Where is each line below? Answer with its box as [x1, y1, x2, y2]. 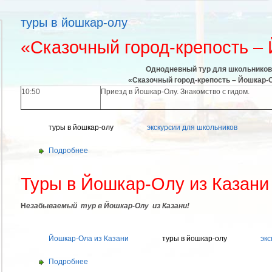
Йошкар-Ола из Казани [49, 234, 129, 243]
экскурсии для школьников [147, 123, 237, 132]
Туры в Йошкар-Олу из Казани [21, 174, 269, 194]
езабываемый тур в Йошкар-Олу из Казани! [26, 202, 189, 210]
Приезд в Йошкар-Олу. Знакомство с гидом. [101, 87, 250, 96]
